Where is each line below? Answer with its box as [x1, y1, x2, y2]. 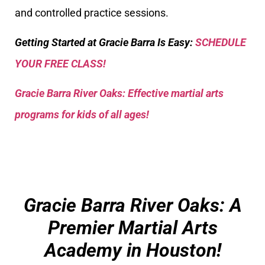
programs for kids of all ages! [15, 108, 149, 121]
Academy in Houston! [44, 238, 221, 261]
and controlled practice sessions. [15, 6, 169, 19]
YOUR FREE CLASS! [15, 57, 106, 70]
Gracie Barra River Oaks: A [23, 193, 242, 216]
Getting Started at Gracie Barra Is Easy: [15, 36, 195, 49]
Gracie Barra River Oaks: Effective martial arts [15, 87, 224, 100]
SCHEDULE [195, 36, 246, 49]
